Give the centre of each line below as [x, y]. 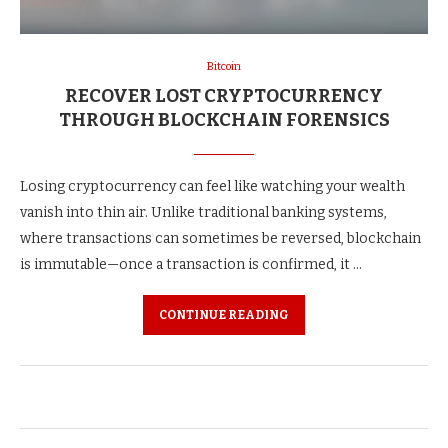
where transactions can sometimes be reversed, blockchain [220, 238]
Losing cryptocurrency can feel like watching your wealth [212, 186]
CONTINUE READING [224, 314]
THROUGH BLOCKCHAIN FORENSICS [224, 119]
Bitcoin [224, 66]
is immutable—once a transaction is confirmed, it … [191, 264]
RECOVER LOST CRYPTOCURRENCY [224, 95]
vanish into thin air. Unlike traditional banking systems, [203, 212]
